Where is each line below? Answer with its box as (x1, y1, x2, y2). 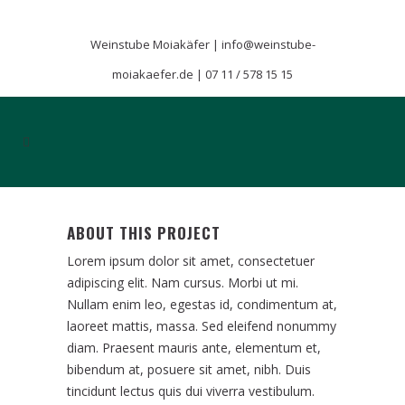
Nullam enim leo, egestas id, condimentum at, (67, 296, 337, 313)
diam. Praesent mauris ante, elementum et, (67, 339, 321, 356)
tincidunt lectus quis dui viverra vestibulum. (67, 382, 315, 400)
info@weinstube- (221, 36, 316, 52)
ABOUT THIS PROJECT (67, 221, 221, 244)
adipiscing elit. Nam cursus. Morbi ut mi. (67, 274, 298, 291)
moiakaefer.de (112, 66, 193, 82)
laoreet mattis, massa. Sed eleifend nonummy (67, 317, 336, 334)
